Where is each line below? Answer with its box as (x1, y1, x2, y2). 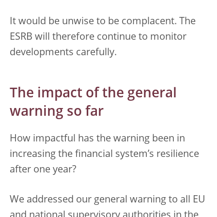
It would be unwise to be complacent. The (10, 16, 196, 27)
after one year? (10, 165, 77, 175)
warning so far (10, 105, 104, 119)
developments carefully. (10, 47, 117, 58)
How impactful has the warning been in (10, 134, 185, 144)
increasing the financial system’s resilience (10, 149, 199, 159)
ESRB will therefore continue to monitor (10, 32, 186, 42)
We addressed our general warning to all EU (10, 195, 205, 205)
